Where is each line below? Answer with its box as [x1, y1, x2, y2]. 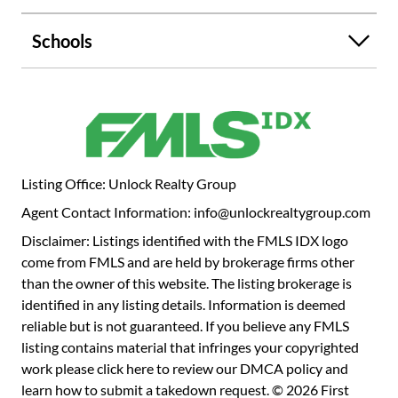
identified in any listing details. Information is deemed [21, 296, 346, 314]
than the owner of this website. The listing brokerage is [21, 275, 352, 292]
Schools [32, 29, 92, 52]
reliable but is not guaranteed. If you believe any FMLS [21, 317, 349, 335]
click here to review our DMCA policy [97, 360, 322, 378]
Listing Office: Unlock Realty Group [21, 175, 236, 193]
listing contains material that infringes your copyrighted [21, 338, 359, 356]
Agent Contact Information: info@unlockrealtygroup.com [21, 203, 370, 221]
